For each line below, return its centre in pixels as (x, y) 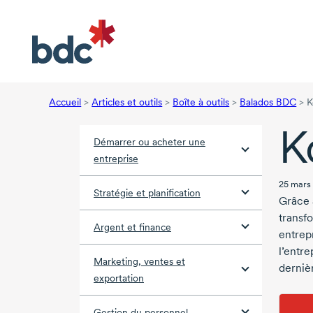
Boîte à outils (201, 102)
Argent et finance (132, 227)
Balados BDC (268, 102)
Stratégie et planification (147, 193)
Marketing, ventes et (139, 262)
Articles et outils (127, 102)
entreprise (116, 159)
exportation (119, 278)
